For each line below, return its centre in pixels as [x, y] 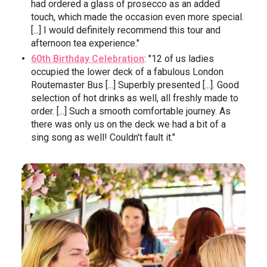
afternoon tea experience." [85, 44]
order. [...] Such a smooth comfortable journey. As [131, 111]
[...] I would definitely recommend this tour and [126, 30]
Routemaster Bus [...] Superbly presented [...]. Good [135, 85]
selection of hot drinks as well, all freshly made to [135, 98]
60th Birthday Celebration [88, 59]
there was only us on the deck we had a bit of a [128, 125]
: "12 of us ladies [179, 59]
